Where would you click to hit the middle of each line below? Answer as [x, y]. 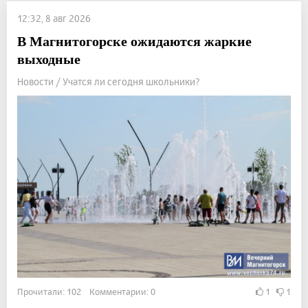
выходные [49, 58]
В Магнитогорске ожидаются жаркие [134, 41]
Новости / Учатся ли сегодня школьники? [109, 81]
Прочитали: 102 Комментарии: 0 [86, 291]
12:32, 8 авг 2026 [54, 18]
